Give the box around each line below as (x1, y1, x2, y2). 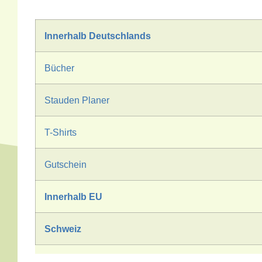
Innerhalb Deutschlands (44, 30, 151, 41)
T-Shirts (44, 126, 77, 137)
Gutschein (44, 158, 87, 170)
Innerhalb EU (44, 191, 102, 202)
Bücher (44, 62, 74, 73)
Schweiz (44, 223, 81, 234)
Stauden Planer (44, 94, 109, 105)
